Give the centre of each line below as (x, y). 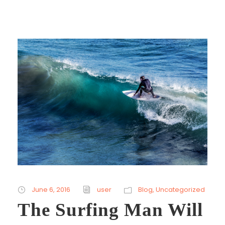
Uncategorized (180, 189)
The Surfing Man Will (110, 209)
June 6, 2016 (51, 189)
